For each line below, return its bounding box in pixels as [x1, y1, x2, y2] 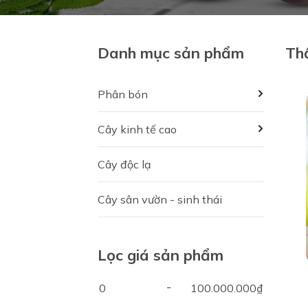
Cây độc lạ [98, 157, 151, 171]
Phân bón [98, 87, 148, 101]
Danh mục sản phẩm [98, 43, 244, 63]
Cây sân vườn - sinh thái [98, 192, 222, 206]
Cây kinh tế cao [98, 122, 177, 136]
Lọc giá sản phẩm [98, 245, 223, 265]
